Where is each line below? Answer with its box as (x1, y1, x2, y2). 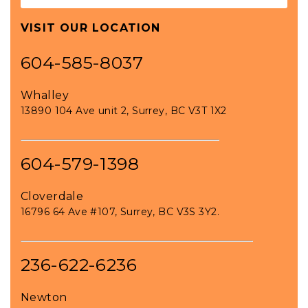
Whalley (21, 88, 69, 102)
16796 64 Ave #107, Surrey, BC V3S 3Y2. (21, 205, 219, 218)
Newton (21, 290, 67, 304)
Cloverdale (21, 189, 84, 203)
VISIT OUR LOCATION (21, 21, 161, 34)
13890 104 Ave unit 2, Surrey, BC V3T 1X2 (21, 104, 227, 117)
